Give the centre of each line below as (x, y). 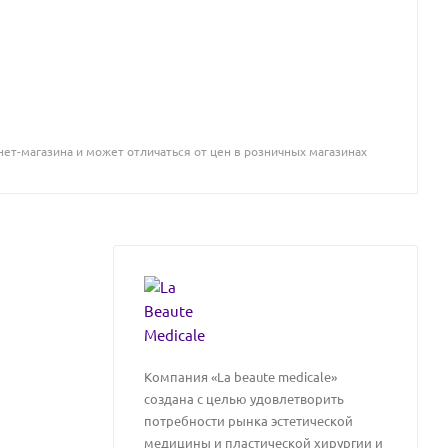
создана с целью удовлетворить (244, 398)
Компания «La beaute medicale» (240, 376)
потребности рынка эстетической (248, 420)
